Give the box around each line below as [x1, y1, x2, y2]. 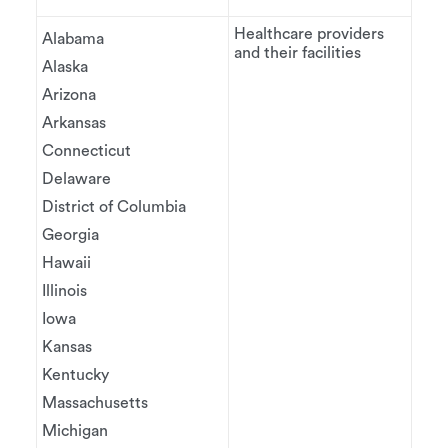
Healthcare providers [234, 26, 384, 42]
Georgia [42, 227, 99, 243]
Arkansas [42, 115, 106, 131]
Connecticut [42, 143, 131, 159]
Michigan [42, 423, 108, 439]
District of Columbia [42, 199, 186, 215]
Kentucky [42, 367, 109, 383]
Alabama [42, 31, 104, 47]
